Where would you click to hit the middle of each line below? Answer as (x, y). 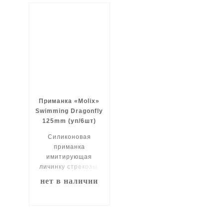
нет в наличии (69, 181)
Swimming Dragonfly (69, 111)
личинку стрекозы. (69, 167)
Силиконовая (69, 137)
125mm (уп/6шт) (69, 121)
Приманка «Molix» (69, 101)
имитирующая (69, 157)
